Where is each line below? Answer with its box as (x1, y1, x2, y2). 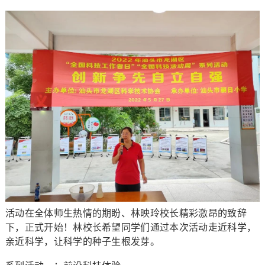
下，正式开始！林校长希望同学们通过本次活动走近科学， (5, 222, 257, 233)
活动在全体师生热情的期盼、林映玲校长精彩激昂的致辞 (5, 208, 247, 219)
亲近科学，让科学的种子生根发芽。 (5, 237, 160, 247)
